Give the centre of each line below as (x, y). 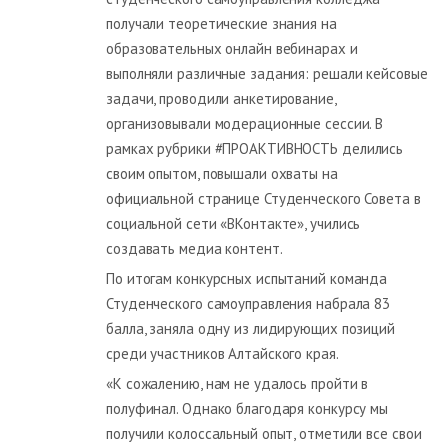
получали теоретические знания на (221, 23)
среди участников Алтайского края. (222, 353)
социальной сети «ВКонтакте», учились (233, 223)
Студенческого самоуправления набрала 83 (248, 303)
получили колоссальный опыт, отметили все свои (264, 433)
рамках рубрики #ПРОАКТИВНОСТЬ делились (255, 148)
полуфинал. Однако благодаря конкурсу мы (247, 408)
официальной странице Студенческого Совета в (263, 198)
